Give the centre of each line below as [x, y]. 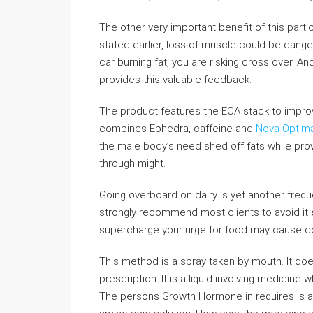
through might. [132, 163]
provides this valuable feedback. [175, 80]
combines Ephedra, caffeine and [177, 129]
